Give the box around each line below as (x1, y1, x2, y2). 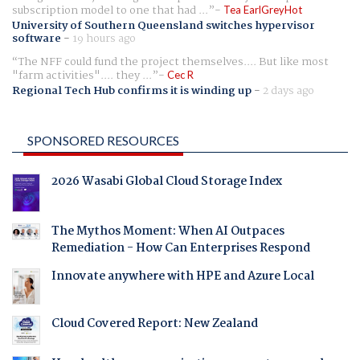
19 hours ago (72, 30, 136, 48)
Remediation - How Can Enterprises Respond (51, 239, 310, 259)
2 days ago (263, 82, 314, 100)
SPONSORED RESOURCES (27, 132, 179, 148)
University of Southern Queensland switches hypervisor (12, 17, 315, 35)
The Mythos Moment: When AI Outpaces (51, 222, 284, 242)
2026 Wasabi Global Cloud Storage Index (51, 171, 282, 191)
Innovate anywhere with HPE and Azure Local (51, 267, 314, 287)
